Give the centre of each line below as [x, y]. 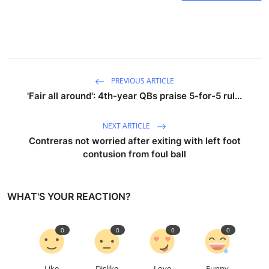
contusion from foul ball [134, 154]
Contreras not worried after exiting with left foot [134, 141]
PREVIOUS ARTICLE [142, 80]
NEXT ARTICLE [127, 125]
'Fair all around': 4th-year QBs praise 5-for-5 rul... [134, 95]
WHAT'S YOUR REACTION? [69, 196]
